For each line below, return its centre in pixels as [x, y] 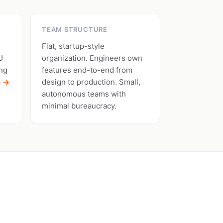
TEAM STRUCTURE [75, 29]
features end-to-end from [87, 70]
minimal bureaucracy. [79, 106]
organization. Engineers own [92, 58]
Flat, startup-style [73, 46]
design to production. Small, [91, 82]
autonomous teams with [84, 94]
